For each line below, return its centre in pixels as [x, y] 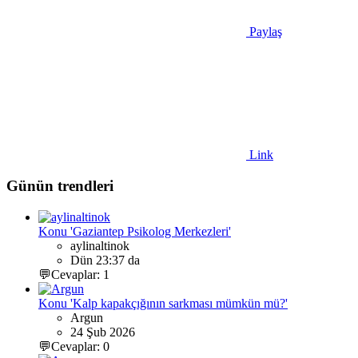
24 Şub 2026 [103, 332]
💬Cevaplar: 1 [74, 274]
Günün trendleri [60, 185]
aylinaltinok [100, 245]
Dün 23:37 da [105, 260]
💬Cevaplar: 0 [74, 346]
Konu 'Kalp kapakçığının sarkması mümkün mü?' [163, 303]
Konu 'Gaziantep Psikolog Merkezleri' [135, 231]
